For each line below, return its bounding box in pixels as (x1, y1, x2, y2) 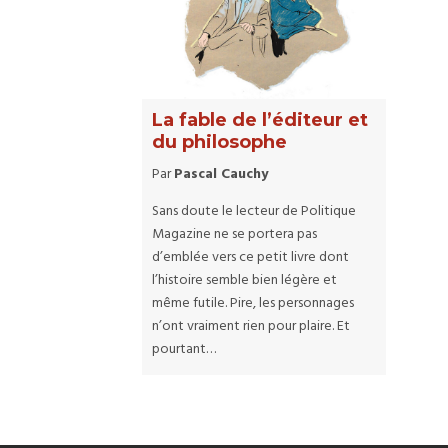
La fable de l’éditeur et (152, 109, 368, 132)
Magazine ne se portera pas (152, 223, 317, 247)
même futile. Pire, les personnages (152, 292, 354, 316)
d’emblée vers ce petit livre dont (152, 246, 349, 270)
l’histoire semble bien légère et (152, 269, 337, 293)
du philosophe (152, 131, 287, 154)
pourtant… (152, 338, 216, 362)
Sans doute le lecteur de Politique (152, 200, 356, 224)
